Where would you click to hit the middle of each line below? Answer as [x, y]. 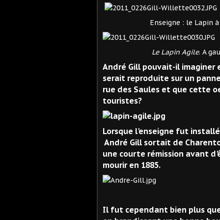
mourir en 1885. [132, 165]
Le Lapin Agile [173, 52]
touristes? [122, 100]
